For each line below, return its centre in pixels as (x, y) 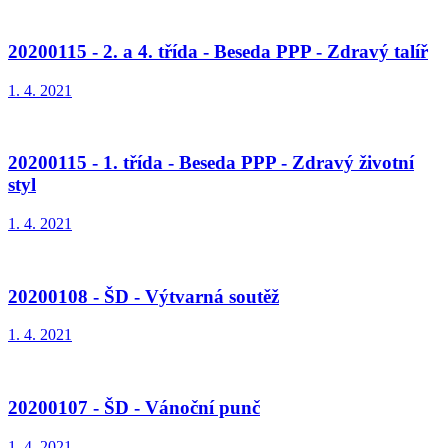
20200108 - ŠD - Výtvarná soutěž (143, 296)
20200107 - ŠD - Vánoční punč (134, 408)
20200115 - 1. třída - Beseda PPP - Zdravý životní (211, 163)
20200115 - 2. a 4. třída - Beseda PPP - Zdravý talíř (218, 51)
